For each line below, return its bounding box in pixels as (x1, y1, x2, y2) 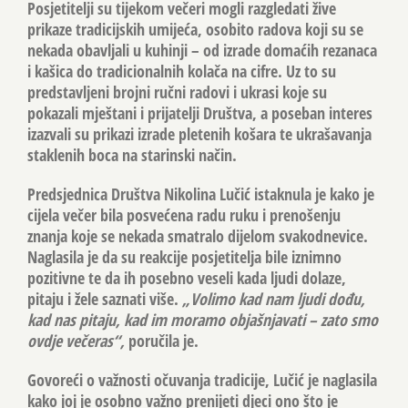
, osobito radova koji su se (198, 17, 363, 40)
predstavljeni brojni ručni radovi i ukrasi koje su (27, 80, 327, 103)
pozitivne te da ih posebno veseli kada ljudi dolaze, (27, 266, 346, 289)
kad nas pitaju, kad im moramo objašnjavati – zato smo (27, 308, 378, 331)
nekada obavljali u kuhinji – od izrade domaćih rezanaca (27, 38, 377, 61)
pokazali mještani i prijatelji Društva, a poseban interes (27, 101, 372, 124)
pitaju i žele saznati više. (27, 287, 182, 310)
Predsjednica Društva (27, 182, 164, 205)
